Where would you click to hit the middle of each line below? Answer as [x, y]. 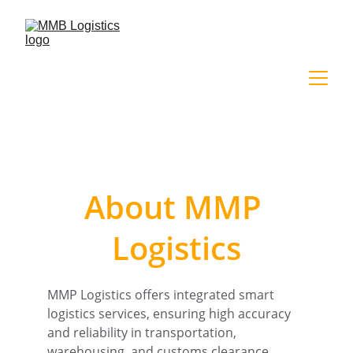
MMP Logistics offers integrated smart [162, 295]
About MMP [176, 207]
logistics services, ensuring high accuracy [171, 314]
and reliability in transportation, [143, 333]
